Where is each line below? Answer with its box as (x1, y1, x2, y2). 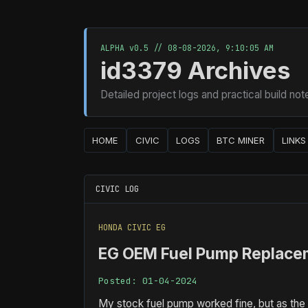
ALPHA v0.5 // (100, 43, 168, 53)
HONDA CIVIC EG (98, 222, 166, 234)
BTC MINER (217, 134, 265, 146)
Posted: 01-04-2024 (98, 275, 197, 287)
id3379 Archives (100, 55, 290, 85)
